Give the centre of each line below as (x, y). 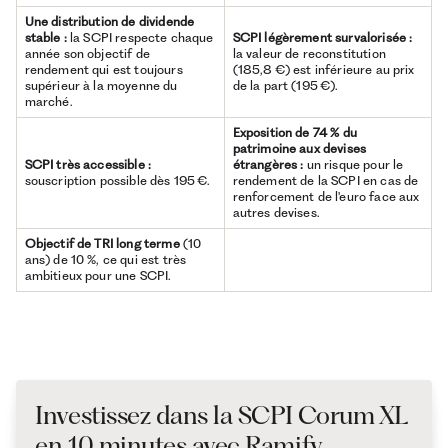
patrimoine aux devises (299, 149)
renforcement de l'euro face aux (326, 197)
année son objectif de (87, 54)
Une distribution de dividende (109, 22)
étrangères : (268, 165)
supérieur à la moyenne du (101, 86)
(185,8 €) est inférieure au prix (323, 70)
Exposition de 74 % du (294, 133)
